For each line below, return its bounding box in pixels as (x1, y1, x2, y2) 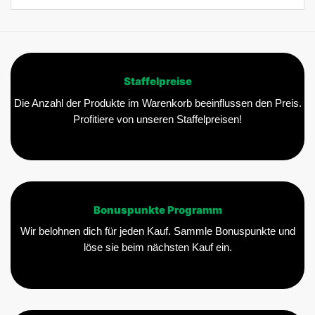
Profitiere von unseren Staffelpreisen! (73, 113, 242, 125)
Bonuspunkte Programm (93, 203, 222, 217)
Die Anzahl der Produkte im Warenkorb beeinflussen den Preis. (13, 97, 302, 109)
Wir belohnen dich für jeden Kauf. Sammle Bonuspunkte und (20, 226, 295, 238)
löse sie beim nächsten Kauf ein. (83, 242, 232, 254)
